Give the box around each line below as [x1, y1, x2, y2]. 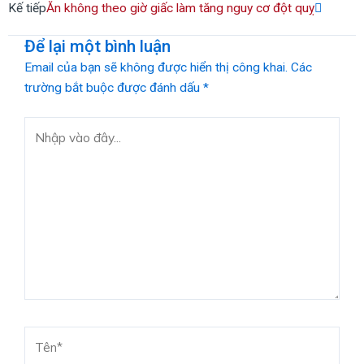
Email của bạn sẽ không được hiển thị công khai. [24, 59, 288, 75]
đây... [24, 158, 50, 174]
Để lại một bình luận [24, 36, 171, 56]
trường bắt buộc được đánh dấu [24, 80, 203, 95]
